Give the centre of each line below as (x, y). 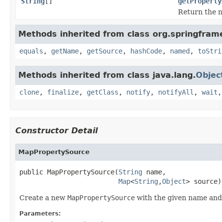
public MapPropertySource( (69, 172)
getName (65, 51)
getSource (105, 51)
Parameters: (40, 213)
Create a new (43, 197)
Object (174, 181)
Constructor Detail (56, 130)
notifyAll (176, 92)
